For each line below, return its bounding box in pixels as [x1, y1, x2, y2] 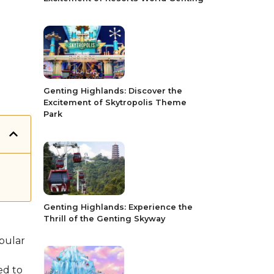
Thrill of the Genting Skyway [43, 213, 165, 223]
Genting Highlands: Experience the [43, 202, 193, 212]
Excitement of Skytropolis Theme [43, 98, 187, 108]
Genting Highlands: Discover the [43, 86, 182, 96]
